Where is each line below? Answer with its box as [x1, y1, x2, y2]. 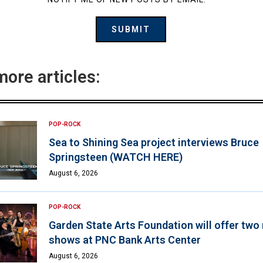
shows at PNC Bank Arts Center [48, 233, 201, 246]
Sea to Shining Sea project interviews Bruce [48, 136, 259, 149]
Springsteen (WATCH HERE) [48, 150, 183, 163]
